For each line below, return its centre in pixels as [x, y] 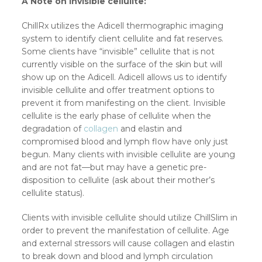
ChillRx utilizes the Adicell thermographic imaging [123, 26]
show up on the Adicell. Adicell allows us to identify [125, 77]
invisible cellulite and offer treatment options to [118, 90]
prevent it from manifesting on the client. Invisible [124, 103]
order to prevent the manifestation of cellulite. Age [126, 231]
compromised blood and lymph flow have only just [125, 142]
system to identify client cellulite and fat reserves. [123, 39]
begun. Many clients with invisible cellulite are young [129, 155]
